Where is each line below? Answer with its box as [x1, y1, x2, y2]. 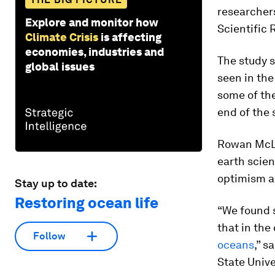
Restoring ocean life [15, 193, 158, 212]
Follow [33, 230, 65, 242]
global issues [25, 60, 95, 73]
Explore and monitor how [25, 15, 158, 29]
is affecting [101, 30, 161, 44]
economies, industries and [25, 45, 164, 58]
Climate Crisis [25, 30, 98, 44]
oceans [217, 238, 254, 251]
